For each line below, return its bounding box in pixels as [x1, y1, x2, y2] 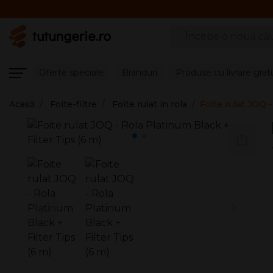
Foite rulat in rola [112, 99, 187, 110]
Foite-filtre [50, 99, 97, 110]
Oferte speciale [39, 66, 104, 78]
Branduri [122, 66, 157, 78]
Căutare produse [169, 25, 253, 37]
